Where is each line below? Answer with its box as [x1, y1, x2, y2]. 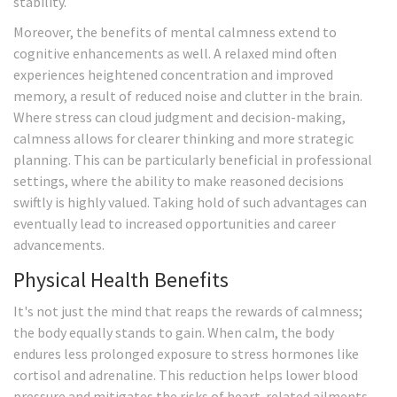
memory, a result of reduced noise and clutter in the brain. [13, 87, 362, 105]
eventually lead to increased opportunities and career [13, 214, 336, 233]
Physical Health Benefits [13, 266, 229, 294]
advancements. [13, 236, 105, 254]
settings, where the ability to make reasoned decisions [13, 172, 344, 191]
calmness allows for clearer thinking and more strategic [13, 129, 354, 148]
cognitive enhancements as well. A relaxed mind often [13, 44, 337, 63]
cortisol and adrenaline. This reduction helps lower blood [13, 366, 358, 385]
